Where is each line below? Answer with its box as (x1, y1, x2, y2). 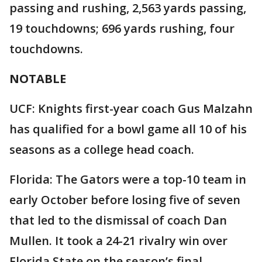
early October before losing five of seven (9, 191, 240, 208)
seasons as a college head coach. (9, 141, 194, 157)
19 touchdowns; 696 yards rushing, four (9, 20, 235, 36)
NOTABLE (9, 70, 66, 87)
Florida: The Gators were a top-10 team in (9, 171, 246, 187)
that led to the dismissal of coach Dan (9, 212, 227, 228)
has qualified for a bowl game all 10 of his (9, 120, 247, 137)
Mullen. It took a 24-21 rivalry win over (9, 232, 227, 249)
